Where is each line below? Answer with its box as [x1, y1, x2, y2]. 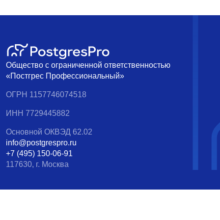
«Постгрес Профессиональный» [6, 72, 124, 80]
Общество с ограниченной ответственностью [6, 61, 170, 69]
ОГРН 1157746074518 [6, 90, 86, 99]
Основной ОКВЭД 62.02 [6, 128, 92, 136]
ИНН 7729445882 [6, 109, 70, 117]
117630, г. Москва [6, 160, 69, 168]
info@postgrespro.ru [6, 138, 77, 147]
